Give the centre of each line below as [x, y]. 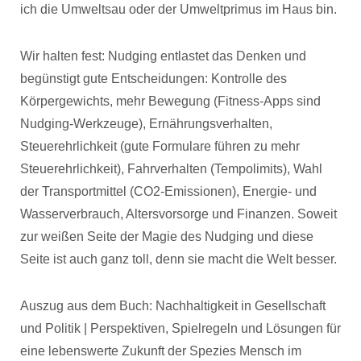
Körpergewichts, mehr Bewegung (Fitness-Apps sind [170, 101]
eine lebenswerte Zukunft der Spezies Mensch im [161, 351]
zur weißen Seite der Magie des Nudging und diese [167, 237]
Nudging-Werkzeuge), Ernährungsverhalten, [146, 124]
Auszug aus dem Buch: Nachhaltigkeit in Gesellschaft [173, 306]
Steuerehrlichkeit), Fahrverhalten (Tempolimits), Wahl [171, 169]
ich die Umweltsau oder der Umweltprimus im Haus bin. [178, 9]
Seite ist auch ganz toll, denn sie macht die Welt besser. [178, 259]
